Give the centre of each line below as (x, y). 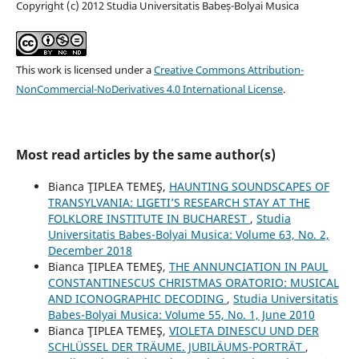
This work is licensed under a (85, 70)
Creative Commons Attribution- (228, 70)
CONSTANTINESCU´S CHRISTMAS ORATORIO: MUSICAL (193, 283)
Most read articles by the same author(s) (145, 155)
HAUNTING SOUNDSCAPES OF (249, 187)
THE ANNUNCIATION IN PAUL (248, 267)
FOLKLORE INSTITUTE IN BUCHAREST (149, 219)
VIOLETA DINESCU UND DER (244, 331)
